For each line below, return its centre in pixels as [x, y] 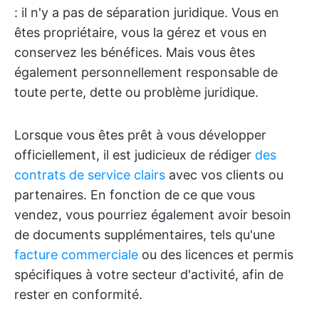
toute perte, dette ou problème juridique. [136, 92]
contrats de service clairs [90, 175]
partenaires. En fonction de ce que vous [135, 195]
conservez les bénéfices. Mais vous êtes [135, 52]
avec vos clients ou [224, 175]
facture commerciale [76, 255]
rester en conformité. [78, 294]
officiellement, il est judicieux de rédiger [135, 155]
